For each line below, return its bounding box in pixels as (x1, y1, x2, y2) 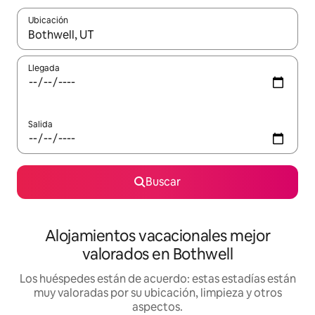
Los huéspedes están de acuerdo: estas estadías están (19, 271, 296, 287)
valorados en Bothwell (82, 244, 233, 265)
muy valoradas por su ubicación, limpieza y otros (33, 285, 282, 301)
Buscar (146, 174, 181, 190)
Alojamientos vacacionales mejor (44, 226, 271, 247)
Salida (28, 119, 53, 131)
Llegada (28, 63, 60, 75)
